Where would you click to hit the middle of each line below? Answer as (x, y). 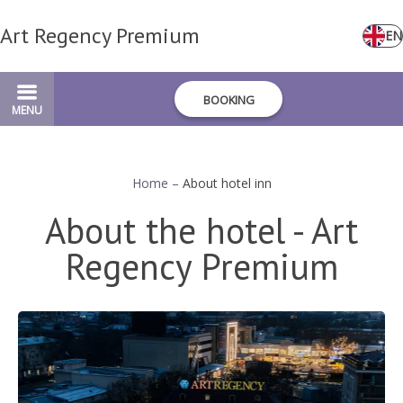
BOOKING (228, 100)
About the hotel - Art (201, 230)
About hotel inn (227, 183)
